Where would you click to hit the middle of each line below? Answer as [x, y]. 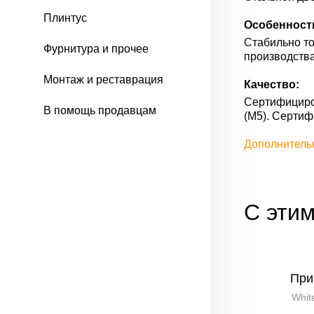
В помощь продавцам [100, 110]
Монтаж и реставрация [103, 80]
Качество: [272, 84]
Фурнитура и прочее [96, 49]
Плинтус [65, 18]
